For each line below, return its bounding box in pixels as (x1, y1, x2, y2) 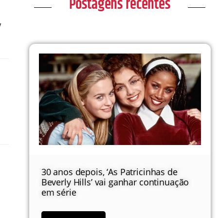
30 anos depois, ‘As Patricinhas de (41, 165, 178, 178)
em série (41, 186, 76, 198)
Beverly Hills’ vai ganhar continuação (41, 176, 189, 188)
